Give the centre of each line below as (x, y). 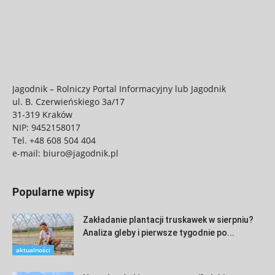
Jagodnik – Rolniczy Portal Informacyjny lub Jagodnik (119, 88)
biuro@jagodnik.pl (81, 153)
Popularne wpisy (53, 192)
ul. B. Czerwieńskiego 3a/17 (68, 101)
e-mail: (28, 153)
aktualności (33, 250)
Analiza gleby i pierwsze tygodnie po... (159, 232)
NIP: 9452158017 (46, 127)
